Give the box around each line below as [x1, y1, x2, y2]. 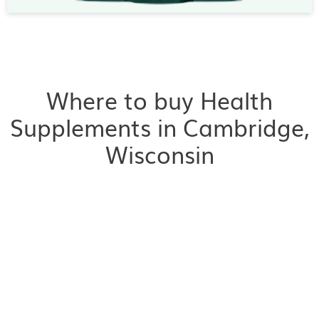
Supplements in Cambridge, [9, 110, 310, 144]
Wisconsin [105, 137, 214, 171]
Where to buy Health [46, 83, 273, 117]
